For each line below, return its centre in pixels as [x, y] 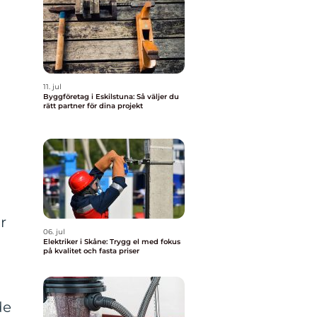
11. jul [52, 87]
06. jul [54, 232]
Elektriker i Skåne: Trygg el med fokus [112, 242]
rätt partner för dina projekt [93, 106]
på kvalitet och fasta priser [91, 251]
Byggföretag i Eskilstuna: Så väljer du [111, 97]
